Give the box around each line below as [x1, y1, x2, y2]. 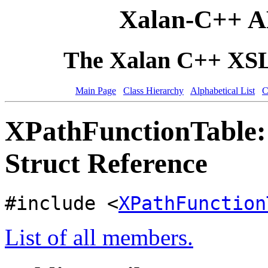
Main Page [75, 85, 116, 96]
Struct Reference [5, 148, 208, 179]
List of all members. [5, 224, 193, 250]
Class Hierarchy [123, 85, 184, 96]
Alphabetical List [190, 85, 255, 96]
